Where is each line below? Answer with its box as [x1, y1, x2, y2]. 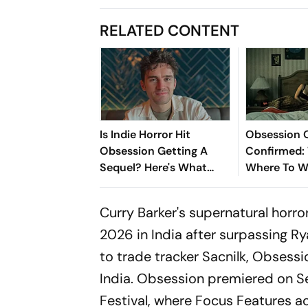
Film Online [245, 192, 305, 208]
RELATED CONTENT [100, 20, 240, 41]
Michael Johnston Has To [100, 176, 232, 191]
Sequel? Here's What [100, 159, 208, 175]
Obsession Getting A [100, 143, 208, 158]
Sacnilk [202, 247, 247, 265]
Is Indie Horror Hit [100, 126, 191, 142]
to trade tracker [100, 247, 203, 265]
